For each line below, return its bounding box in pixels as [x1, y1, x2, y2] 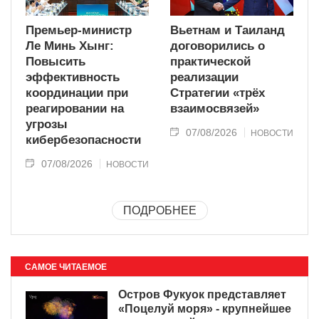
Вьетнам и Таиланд [170, 23, 285, 38]
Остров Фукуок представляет [118, 288, 286, 301]
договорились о [170, 39, 265, 53]
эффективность [26, 70, 120, 85]
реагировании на [26, 102, 124, 116]
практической [170, 55, 251, 69]
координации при [26, 86, 128, 100]
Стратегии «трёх [170, 86, 265, 100]
